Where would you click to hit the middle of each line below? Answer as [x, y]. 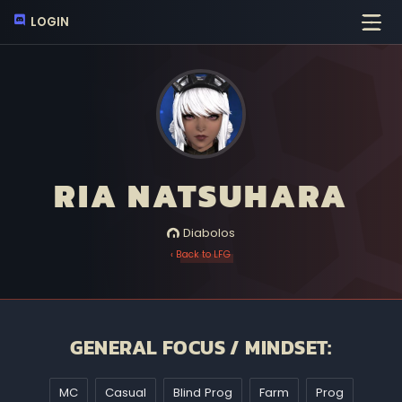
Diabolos [208, 233]
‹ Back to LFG [201, 254]
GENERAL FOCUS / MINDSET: [201, 348]
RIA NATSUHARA [201, 196]
